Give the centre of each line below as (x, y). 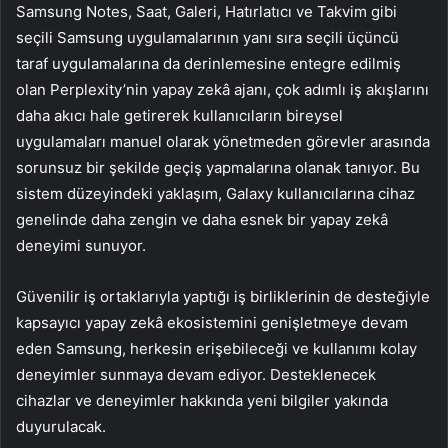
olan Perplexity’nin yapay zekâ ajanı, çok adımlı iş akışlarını (222, 89)
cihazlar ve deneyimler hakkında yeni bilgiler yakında (202, 400)
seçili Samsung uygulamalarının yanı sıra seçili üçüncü (207, 37)
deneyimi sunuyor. (81, 245)
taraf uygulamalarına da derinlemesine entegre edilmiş (208, 63)
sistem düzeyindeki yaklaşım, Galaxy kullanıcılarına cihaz (215, 193)
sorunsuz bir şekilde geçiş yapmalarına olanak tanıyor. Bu (218, 167)
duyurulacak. (61, 426)
